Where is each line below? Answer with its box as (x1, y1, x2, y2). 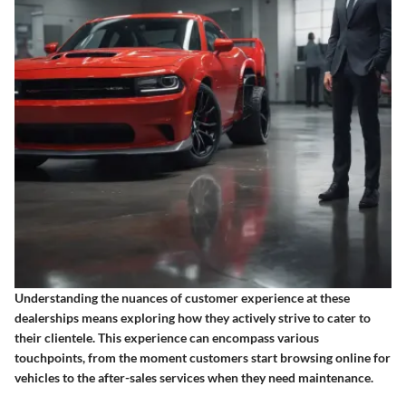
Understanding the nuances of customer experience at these (14, 289, 350, 305)
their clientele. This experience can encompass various (14, 329, 319, 345)
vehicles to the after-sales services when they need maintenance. (14, 369, 373, 385)
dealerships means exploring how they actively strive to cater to (14, 309, 371, 325)
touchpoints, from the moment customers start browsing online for (14, 349, 391, 365)
